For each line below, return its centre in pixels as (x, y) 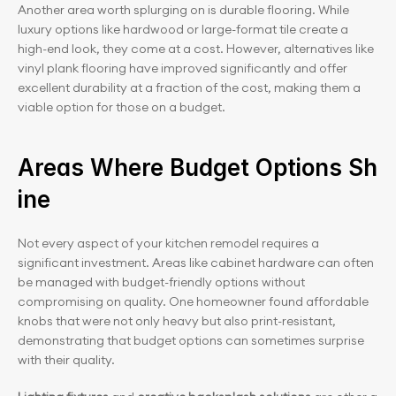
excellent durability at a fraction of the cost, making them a (189, 88)
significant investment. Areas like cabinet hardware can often (196, 263)
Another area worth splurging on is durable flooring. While (183, 10)
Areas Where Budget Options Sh (198, 168)
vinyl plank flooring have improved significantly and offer (183, 68)
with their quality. (66, 360)
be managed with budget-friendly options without (161, 282)
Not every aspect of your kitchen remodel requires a (168, 243)
